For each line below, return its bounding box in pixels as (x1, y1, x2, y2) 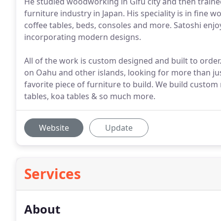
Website (38, 122, 69, 133)
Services (24, 164, 81, 183)
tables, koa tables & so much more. (24, 91, 155, 102)
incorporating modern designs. (24, 32, 141, 42)
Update (105, 122, 133, 133)
